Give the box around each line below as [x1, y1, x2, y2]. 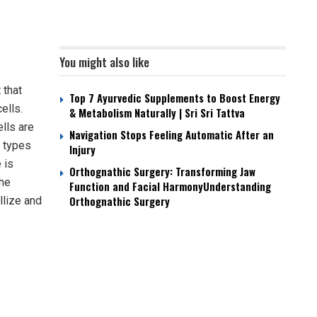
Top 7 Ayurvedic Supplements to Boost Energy [69, 90, 280, 105]
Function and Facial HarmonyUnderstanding [69, 178, 271, 194]
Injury [69, 142, 96, 157]
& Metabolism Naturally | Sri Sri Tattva [69, 105, 245, 120]
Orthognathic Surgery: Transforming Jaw [69, 163, 255, 179]
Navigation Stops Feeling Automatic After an [69, 127, 274, 142]
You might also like [59, 53, 149, 71]
